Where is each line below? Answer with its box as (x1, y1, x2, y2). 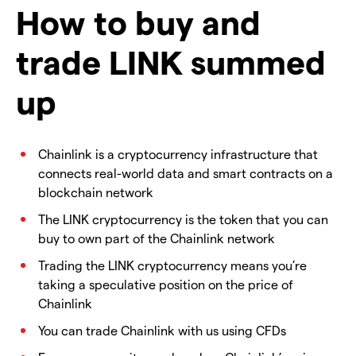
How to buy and (16, 2, 261, 42)
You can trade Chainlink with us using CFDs (38, 323, 286, 339)
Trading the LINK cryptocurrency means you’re (38, 257, 307, 273)
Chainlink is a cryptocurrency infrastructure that (38, 146, 318, 162)
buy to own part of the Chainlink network (38, 230, 275, 246)
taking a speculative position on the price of (38, 277, 293, 292)
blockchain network (38, 184, 153, 200)
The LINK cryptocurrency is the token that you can (38, 211, 328, 227)
